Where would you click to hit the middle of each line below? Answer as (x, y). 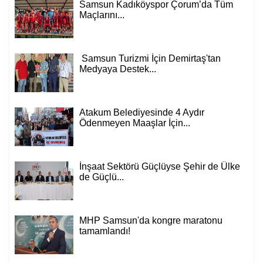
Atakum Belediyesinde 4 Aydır (142, 113)
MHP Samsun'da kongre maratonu (151, 221)
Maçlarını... (102, 15)
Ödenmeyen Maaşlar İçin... (135, 123)
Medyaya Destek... (118, 69)
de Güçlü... (102, 177)
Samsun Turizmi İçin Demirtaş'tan (150, 59)
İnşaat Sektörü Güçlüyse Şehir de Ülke (160, 167)
